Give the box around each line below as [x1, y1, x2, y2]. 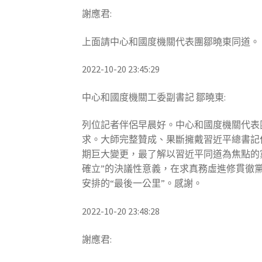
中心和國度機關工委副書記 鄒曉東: [82, 91, 226, 103]
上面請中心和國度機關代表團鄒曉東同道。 [82, 35, 260, 47]
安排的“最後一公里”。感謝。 [82, 177, 203, 189]
